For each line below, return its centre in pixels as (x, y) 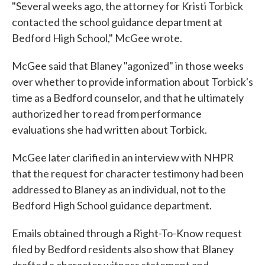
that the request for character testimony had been (128, 174)
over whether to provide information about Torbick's (132, 82)
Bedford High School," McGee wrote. (98, 38)
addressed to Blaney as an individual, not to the (119, 190)
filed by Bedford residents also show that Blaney (123, 249)
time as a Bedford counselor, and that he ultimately (128, 98)
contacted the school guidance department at (117, 22)
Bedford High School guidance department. (113, 206)
